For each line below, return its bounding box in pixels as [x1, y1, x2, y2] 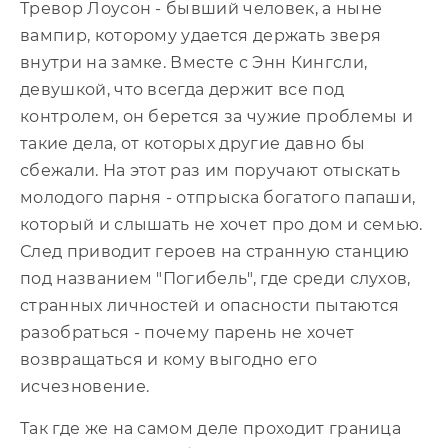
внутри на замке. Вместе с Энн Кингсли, [20, 52, 368, 72]
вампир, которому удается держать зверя [20, 25, 382, 45]
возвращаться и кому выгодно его [20, 349, 317, 369]
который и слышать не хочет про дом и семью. [20, 214, 423, 234]
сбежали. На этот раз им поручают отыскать [20, 160, 401, 180]
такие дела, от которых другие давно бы [20, 133, 366, 153]
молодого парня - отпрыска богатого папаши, [20, 187, 416, 207]
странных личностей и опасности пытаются [20, 295, 400, 315]
